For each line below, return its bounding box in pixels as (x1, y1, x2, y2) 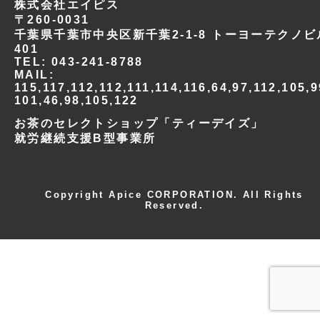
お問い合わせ (120, 103, 200, 115)
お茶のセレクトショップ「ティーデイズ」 (14, 116, 264, 129)
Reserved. (144, 199, 204, 211)
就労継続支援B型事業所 (14, 131, 156, 144)
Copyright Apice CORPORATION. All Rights (45, 189, 304, 200)
